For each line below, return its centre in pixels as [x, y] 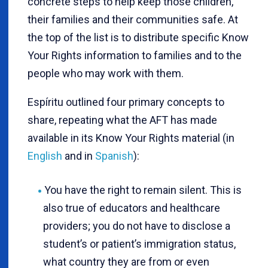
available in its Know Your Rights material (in [131, 138]
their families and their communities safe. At [133, 19]
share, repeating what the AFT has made [122, 120]
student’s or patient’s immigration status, [139, 243]
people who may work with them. [106, 73]
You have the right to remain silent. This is [143, 190]
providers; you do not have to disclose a [137, 226]
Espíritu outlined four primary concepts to [126, 102]
